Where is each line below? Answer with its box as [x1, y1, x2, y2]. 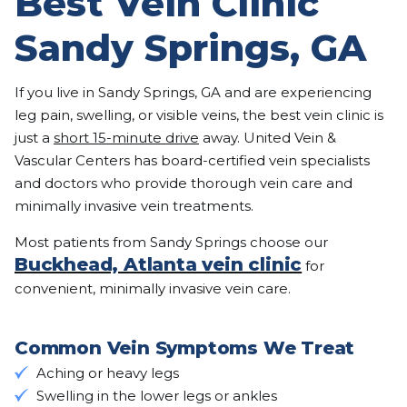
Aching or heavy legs [36, 363, 179, 382]
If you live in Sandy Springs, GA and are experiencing [15, 83, 372, 101]
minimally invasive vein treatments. [15, 196, 253, 214]
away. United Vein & [199, 128, 336, 146]
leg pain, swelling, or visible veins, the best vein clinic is [15, 105, 383, 124]
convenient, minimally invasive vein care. [15, 279, 291, 297]
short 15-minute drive [54, 128, 199, 146]
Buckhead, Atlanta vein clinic [15, 253, 303, 275]
